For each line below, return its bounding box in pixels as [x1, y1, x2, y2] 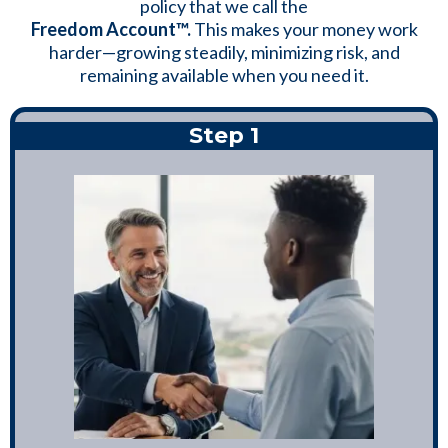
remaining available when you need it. [79, 64, 369, 87]
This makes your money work [193, 18, 418, 41]
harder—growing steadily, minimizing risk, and [48, 41, 400, 64]
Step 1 [189, 122, 259, 150]
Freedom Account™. [30, 18, 194, 41]
